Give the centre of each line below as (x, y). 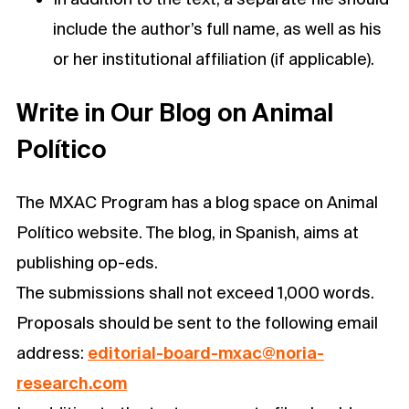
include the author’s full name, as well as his (217, 28)
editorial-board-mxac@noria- (206, 353)
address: (52, 353)
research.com (72, 383)
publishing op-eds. (87, 263)
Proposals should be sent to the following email (197, 323)
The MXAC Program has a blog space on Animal (197, 203)
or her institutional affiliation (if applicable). (214, 58)
